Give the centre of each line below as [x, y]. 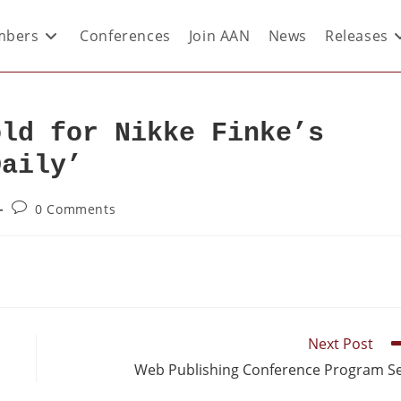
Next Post [341, 344]
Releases [356, 36]
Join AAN [219, 36]
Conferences [125, 36]
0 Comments [76, 209]
